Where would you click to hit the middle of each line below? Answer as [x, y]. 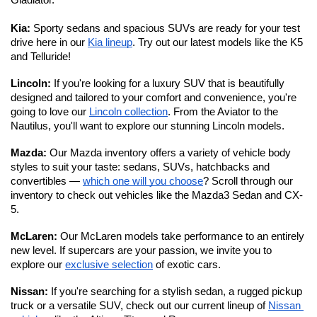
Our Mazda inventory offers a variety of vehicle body [170, 153]
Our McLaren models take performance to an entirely [182, 236]
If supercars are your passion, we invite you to [166, 250]
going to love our [50, 112]
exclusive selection [109, 265]
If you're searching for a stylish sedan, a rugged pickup [177, 292]
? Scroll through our [248, 181]
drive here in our [49, 42]
